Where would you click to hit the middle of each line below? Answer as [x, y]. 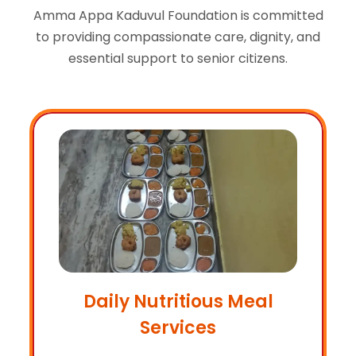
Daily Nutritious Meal [178, 301]
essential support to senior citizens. [178, 58]
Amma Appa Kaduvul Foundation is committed [178, 15]
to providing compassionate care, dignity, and [178, 37]
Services [178, 327]
